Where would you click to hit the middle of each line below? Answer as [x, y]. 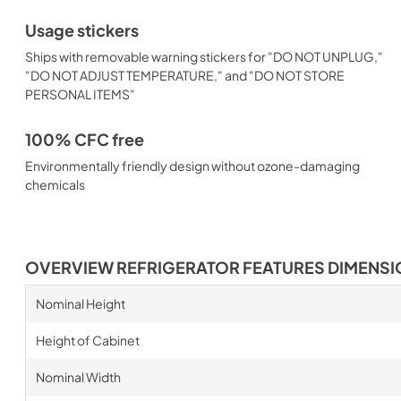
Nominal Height [80, 303]
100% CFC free [85, 139]
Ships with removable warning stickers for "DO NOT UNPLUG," [204, 56]
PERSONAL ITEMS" [80, 94]
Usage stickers [82, 30]
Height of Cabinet [87, 340]
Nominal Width [78, 376]
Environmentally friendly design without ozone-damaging [192, 165]
